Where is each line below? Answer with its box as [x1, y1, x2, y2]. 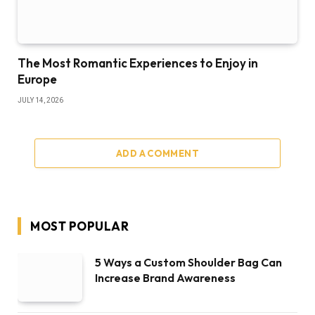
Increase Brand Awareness [95, 271, 240, 285]
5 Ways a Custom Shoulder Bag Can [95, 255, 282, 270]
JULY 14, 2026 [18, 96, 63, 105]
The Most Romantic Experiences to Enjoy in [18, 56, 258, 71]
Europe [18, 72, 57, 87]
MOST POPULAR [30, 219, 129, 234]
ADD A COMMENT [115, 148, 200, 160]
